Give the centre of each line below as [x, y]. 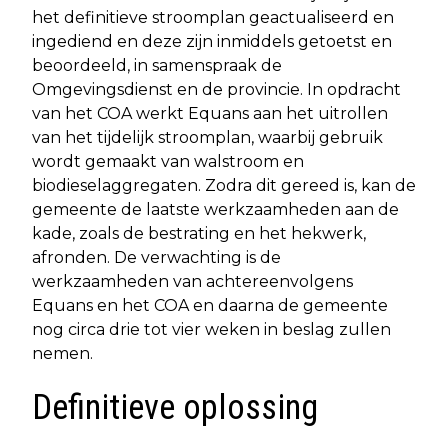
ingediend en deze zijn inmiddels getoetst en [212, 41]
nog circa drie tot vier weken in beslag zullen [211, 329]
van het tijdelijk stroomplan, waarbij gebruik [207, 137]
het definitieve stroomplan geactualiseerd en [213, 17]
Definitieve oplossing [175, 407]
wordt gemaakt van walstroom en [168, 161]
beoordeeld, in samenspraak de [157, 65]
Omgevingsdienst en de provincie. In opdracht [216, 89]
